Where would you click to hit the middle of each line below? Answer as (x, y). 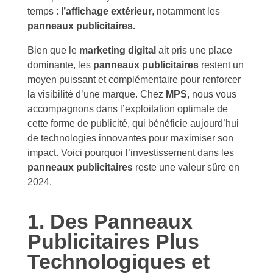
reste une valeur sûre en (186, 167)
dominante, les (60, 65)
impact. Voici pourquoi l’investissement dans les (131, 152)
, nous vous (212, 94)
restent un (221, 65)
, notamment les (186, 11)
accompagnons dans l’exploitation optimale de (128, 108)
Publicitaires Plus (113, 241)
